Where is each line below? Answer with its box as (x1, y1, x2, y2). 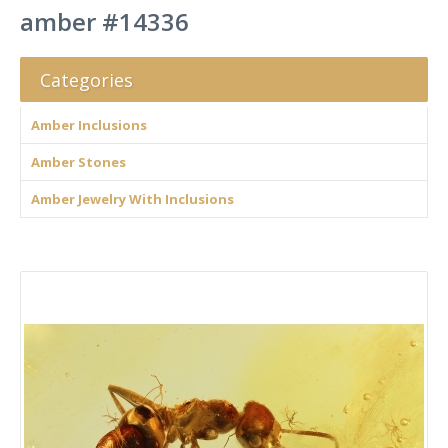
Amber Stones (31, 153, 126, 171)
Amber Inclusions (31, 116, 147, 134)
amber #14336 (20, 5, 189, 38)
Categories (40, 68, 133, 92)
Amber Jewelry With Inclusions (31, 190, 234, 208)
